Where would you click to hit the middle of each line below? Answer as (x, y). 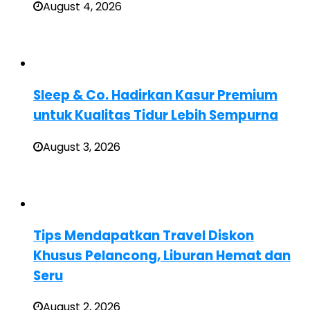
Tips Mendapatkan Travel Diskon (144, 235)
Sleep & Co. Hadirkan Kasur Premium (155, 95)
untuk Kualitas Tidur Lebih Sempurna (156, 116)
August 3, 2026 (82, 147)
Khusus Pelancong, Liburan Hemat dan (162, 255)
